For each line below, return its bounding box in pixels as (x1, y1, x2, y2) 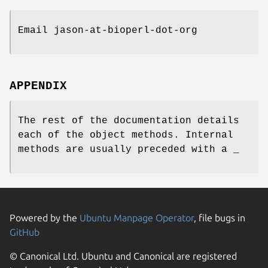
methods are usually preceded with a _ (18, 144, 239, 155)
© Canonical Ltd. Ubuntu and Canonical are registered (10, 250, 237, 261)
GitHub (10, 226, 39, 237)
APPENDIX (10, 79, 67, 93)
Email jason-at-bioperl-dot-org (18, 25, 197, 36)
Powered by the (10, 212, 80, 223)
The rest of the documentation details (18, 115, 239, 126)
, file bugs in (194, 212, 245, 223)
